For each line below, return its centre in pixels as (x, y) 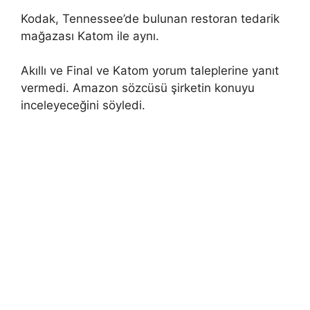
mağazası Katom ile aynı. (90, 36)
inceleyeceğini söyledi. (83, 106)
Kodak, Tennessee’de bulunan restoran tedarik (150, 18)
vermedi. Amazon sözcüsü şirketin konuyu (138, 88)
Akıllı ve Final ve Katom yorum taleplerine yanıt (150, 71)
